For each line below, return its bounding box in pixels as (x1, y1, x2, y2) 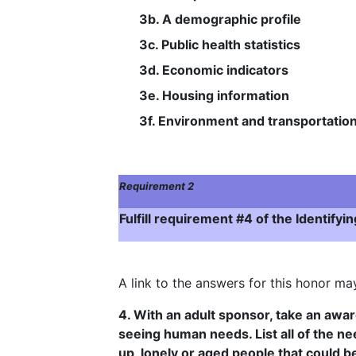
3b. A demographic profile (138, 11, 301, 27)
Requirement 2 (119, 180, 194, 192)
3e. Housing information (138, 87, 289, 103)
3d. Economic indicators (138, 62, 288, 78)
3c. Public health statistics (138, 37, 300, 52)
